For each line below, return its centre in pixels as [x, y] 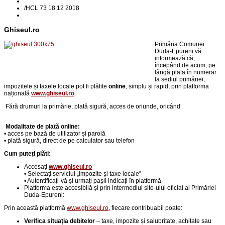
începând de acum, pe [185, 65]
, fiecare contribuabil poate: [145, 208]
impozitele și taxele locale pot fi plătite [55, 86]
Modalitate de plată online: [43, 126]
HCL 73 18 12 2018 [52, 8]
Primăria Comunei [180, 44]
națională [18, 93]
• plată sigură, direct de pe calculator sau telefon [69, 140]
